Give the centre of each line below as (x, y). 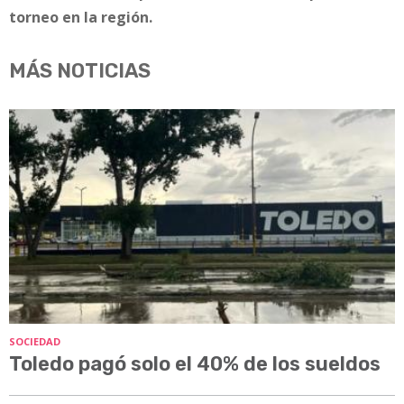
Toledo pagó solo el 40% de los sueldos (195, 364)
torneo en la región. (81, 18)
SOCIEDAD (35, 342)
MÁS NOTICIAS (80, 71)
